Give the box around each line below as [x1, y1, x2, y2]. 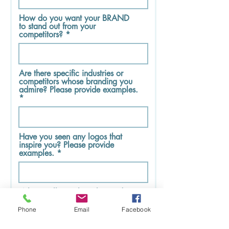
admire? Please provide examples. [19, 84, 138, 95]
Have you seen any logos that [19, 131, 122, 142]
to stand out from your [19, 20, 96, 32]
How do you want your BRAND [19, 12, 129, 24]
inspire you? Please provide [19, 139, 114, 150]
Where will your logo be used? [19, 186, 127, 197]
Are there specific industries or [19, 67, 123, 79]
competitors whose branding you [19, 76, 132, 87]
